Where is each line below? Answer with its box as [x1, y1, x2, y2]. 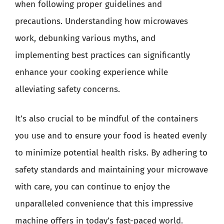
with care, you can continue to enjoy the [15, 181, 170, 192]
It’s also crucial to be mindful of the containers [15, 113, 198, 124]
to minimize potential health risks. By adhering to [15, 147, 207, 158]
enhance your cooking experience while [15, 66, 168, 77]
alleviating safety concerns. [15, 83, 120, 94]
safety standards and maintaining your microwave [15, 164, 208, 175]
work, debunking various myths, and [15, 32, 155, 43]
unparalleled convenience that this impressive [15, 198, 193, 209]
